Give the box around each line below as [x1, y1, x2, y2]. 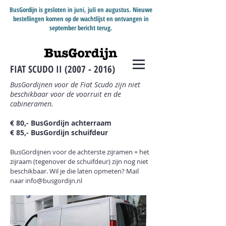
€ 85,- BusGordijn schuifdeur [10, 128, 108, 137]
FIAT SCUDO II [10, 63, 65, 76]
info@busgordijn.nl [25, 176, 82, 185]
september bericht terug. [49, 23, 112, 32]
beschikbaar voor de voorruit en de [10, 89, 121, 99]
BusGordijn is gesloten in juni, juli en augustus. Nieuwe [9, 5, 152, 14]
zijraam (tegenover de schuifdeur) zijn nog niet [10, 157, 148, 166]
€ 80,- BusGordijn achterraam [10, 118, 116, 128]
